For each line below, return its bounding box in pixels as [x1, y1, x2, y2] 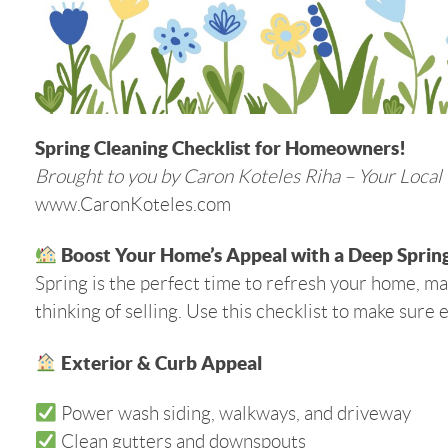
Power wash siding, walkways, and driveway [56, 403, 411, 425]
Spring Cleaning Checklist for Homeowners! [35, 136, 406, 159]
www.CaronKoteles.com [35, 193, 231, 215]
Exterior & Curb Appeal [56, 351, 262, 374]
